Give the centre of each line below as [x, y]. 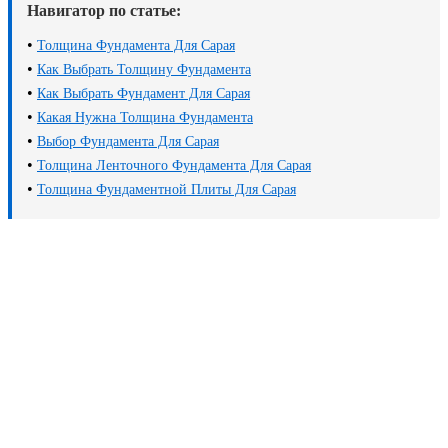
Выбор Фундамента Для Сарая [128, 142]
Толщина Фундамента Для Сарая [136, 46]
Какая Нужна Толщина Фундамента [145, 118]
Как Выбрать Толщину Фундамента [144, 70]
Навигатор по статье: [104, 11]
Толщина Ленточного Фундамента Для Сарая [174, 166]
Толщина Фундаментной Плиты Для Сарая [166, 190]
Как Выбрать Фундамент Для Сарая [143, 94]
